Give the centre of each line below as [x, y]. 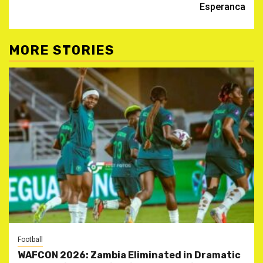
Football [30, 240]
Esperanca [222, 7]
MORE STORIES [62, 50]
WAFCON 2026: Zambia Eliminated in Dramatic [129, 255]
